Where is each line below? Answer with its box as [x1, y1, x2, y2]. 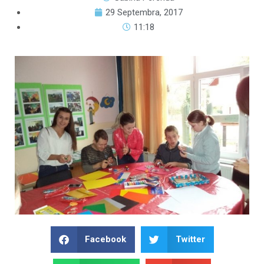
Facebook [85, 234, 126, 245]
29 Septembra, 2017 [105, 7, 183, 18]
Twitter [175, 234, 205, 245]
